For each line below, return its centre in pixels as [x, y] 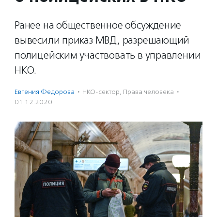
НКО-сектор [101, 92]
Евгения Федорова [45, 92]
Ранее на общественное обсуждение [98, 25]
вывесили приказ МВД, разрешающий [102, 40]
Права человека [148, 92]
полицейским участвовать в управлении [108, 55]
